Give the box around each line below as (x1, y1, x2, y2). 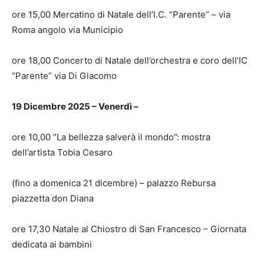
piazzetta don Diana (12, 192, 94, 204)
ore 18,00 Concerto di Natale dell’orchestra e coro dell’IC (12, 54, 247, 66)
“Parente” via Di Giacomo (12, 70, 117, 81)
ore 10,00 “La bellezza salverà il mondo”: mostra (12, 131, 210, 143)
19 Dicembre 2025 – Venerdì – (12, 100, 138, 112)
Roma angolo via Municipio (12, 24, 123, 35)
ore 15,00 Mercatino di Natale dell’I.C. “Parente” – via (12, 8, 230, 20)
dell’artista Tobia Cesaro (12, 146, 113, 158)
